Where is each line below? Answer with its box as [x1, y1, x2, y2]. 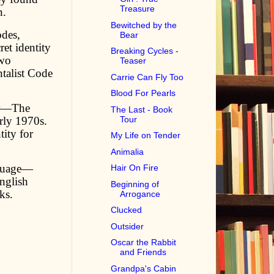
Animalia [111, 146, 144, 157]
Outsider [111, 221, 144, 231]
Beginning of [111, 179, 160, 189]
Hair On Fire [111, 163, 159, 173]
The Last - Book [111, 104, 173, 114]
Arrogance [120, 188, 161, 199]
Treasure [120, 4, 155, 14]
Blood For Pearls [111, 88, 176, 98]
